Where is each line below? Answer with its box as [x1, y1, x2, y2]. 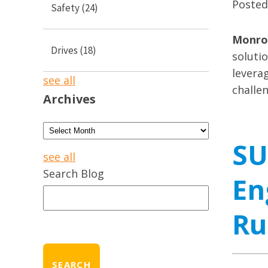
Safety [51, 1, 81, 15]
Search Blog [43, 166, 104, 181]
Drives [51, 44, 80, 57]
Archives [43, 91, 96, 108]
